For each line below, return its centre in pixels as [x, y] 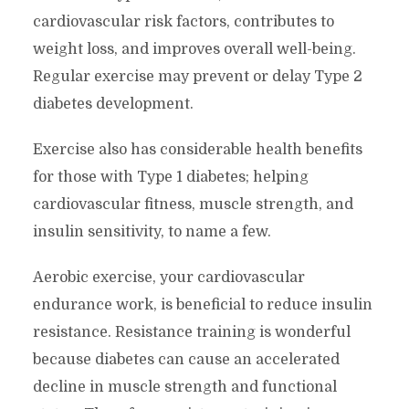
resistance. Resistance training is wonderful [191, 332]
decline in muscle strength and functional [184, 387]
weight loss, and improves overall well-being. [194, 49]
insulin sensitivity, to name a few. [152, 231]
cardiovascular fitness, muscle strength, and [193, 204]
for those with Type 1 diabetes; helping [170, 177]
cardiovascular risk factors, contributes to [183, 21]
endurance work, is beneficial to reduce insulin [202, 304]
